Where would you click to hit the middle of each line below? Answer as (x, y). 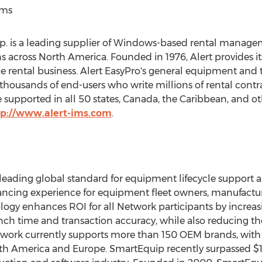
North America (72, 57)
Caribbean (203, 99)
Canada (140, 99)
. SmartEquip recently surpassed (179, 249)
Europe (89, 249)
